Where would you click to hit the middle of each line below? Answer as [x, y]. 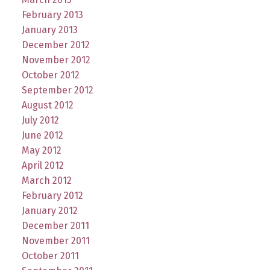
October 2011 [50, 256]
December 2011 [55, 226]
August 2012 [47, 105]
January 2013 [49, 30]
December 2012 [55, 45]
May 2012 [41, 151]
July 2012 [40, 121]
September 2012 [57, 90]
